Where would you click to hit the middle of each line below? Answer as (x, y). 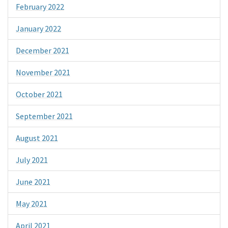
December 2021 (42, 50)
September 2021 (44, 116)
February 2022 (40, 6)
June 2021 (33, 181)
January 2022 (38, 28)
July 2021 (32, 160)
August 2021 (37, 138)
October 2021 (39, 94)
